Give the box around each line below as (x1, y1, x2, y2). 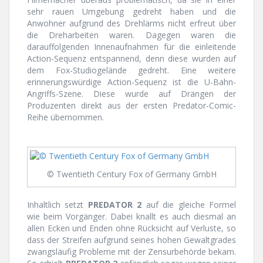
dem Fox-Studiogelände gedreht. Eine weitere (27, 65, 236, 76)
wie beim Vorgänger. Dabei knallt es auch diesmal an (27, 211, 236, 222)
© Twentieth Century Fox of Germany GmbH (46, 168, 217, 180)
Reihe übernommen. (27, 112, 104, 123)
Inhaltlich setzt (27, 199, 88, 211)
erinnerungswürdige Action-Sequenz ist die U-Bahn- (27, 76, 236, 88)
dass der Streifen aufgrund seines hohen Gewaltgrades (27, 234, 236, 246)
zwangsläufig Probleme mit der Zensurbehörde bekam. (27, 246, 236, 258)
